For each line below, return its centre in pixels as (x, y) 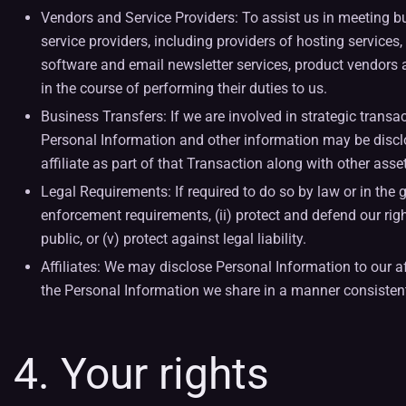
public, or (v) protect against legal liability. (174, 239)
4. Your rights (141, 374)
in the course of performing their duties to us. (184, 88)
